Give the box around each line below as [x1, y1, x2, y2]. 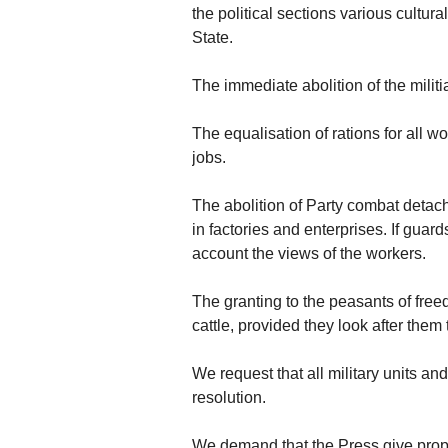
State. [192, 29, 233, 47]
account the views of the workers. [192, 245, 426, 263]
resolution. [192, 389, 266, 407]
